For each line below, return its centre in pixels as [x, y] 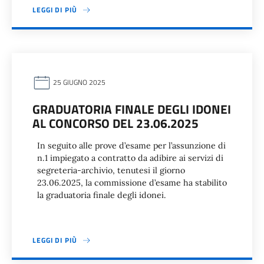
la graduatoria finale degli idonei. [102, 195]
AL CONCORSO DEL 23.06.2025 [115, 123]
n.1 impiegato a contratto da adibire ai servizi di [130, 158]
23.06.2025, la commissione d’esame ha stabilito [132, 183]
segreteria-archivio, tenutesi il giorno [111, 170]
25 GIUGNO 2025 [78, 82]
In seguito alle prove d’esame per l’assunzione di [131, 146]
